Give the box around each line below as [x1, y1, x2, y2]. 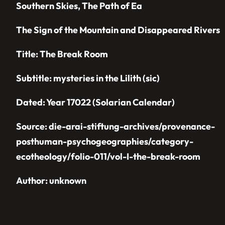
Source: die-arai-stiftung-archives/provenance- [16, 120, 215, 132]
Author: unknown [16, 174, 86, 186]
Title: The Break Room [16, 48, 108, 60]
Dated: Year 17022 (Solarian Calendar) [16, 96, 175, 108]
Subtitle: [16, 72, 53, 84]
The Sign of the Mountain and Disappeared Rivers [16, 24, 220, 36]
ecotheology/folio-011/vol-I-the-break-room [16, 150, 200, 162]
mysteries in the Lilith [53, 72, 141, 84]
